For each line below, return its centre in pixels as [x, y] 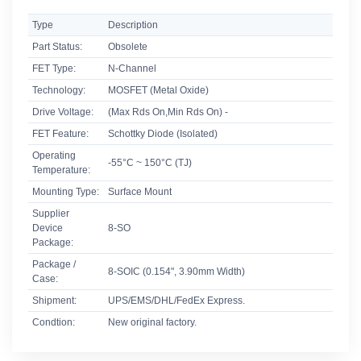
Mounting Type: [65, 192]
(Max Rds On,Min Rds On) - [168, 112]
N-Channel [132, 69]
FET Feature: [60, 134]
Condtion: [53, 323]
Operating [54, 156]
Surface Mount [139, 192]
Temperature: [61, 170]
